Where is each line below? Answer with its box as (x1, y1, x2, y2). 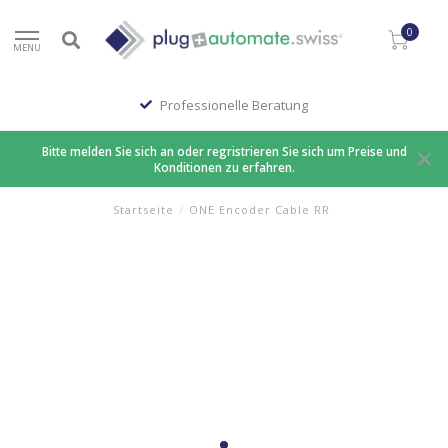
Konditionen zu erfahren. (153, 159, 295, 175)
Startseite (113, 202, 174, 217)
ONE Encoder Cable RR (189, 202, 330, 217)
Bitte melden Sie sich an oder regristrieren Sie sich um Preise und (41, 143, 407, 159)
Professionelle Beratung (160, 96, 308, 114)
